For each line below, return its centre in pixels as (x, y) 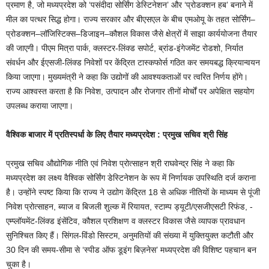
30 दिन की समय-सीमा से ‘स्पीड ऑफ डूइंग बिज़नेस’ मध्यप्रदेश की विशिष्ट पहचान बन (131, 250)
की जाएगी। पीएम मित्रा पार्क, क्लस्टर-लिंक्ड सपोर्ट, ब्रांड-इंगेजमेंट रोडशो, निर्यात (125, 48)
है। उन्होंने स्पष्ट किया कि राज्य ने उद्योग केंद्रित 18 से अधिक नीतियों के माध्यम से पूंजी (133, 192)
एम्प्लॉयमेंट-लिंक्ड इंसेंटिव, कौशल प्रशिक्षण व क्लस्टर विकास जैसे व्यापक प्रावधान (125, 221)
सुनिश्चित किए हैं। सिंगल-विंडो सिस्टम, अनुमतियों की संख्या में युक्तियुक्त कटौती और (130, 236)
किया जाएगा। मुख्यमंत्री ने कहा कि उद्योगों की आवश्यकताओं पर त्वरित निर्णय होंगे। (127, 77)
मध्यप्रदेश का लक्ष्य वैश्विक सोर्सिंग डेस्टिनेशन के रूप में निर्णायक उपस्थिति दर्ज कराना (131, 178)
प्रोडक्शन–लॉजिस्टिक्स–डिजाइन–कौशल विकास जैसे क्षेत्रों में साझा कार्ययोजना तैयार (131, 34)
